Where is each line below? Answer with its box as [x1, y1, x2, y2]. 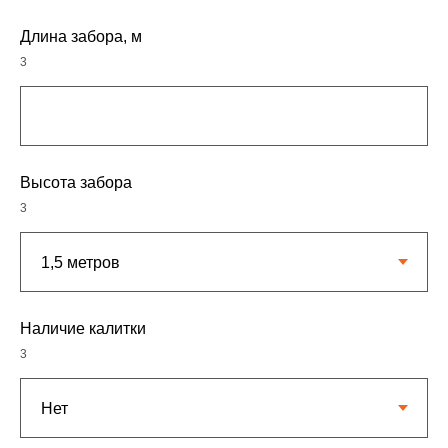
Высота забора [20, 174, 132, 192]
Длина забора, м [20, 28, 142, 46]
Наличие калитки [20, 320, 146, 338]
